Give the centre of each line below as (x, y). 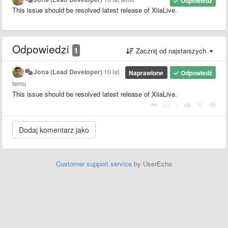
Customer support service (94, 163)
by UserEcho (152, 163)
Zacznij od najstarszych (171, 50)
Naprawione (146, 73)
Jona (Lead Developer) (68, 72)
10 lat (112, 72)
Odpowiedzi (42, 49)
